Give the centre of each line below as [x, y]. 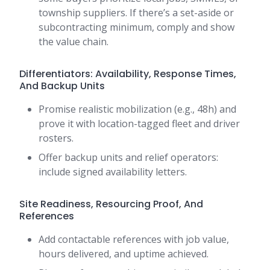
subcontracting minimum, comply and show [137, 27]
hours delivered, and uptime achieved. [124, 254]
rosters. [56, 138]
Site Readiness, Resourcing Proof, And [111, 204]
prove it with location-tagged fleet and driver [139, 124]
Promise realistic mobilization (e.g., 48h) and [137, 109]
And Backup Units [62, 86]
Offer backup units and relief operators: [128, 158]
